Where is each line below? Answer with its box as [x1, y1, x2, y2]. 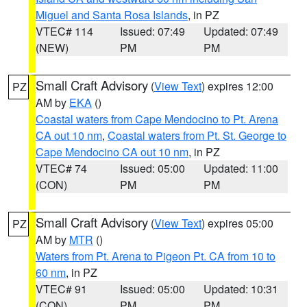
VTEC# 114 [36, 23, 93, 39]
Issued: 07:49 [119, 23, 185, 39]
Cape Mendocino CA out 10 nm [36, 144, 188, 160]
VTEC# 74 [36, 160, 87, 176]
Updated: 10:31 [204, 281, 279, 297]
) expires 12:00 [201, 78, 273, 94]
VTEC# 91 [36, 281, 87, 297]
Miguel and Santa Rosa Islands [36, 7, 188, 23]
